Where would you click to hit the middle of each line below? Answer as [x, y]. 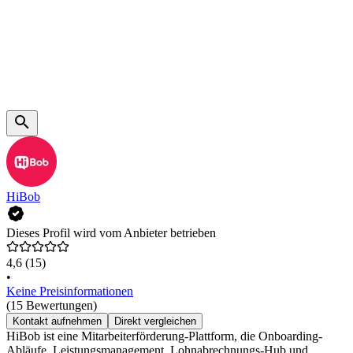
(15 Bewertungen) [52, 305]
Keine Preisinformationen [70, 291]
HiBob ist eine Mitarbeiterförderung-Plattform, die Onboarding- [164, 336]
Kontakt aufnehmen [57, 321]
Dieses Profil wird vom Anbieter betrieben [111, 232]
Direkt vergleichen [155, 321]
